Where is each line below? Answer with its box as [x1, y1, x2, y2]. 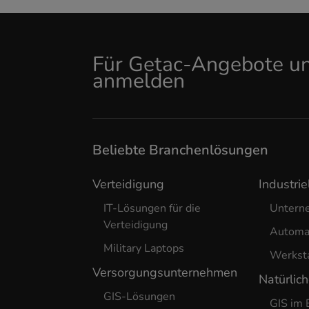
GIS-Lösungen [103, 289, 176, 304]
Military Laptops [103, 241, 185, 256]
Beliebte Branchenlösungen [92, 141, 269, 159]
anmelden [92, 67, 186, 94]
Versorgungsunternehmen [92, 264, 238, 281]
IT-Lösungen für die [103, 201, 201, 216]
